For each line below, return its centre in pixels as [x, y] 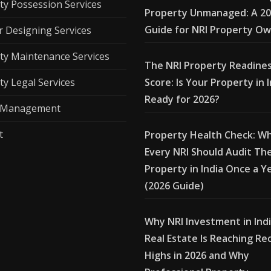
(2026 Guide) [174, 185]
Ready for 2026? [182, 99]
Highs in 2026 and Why [197, 255]
